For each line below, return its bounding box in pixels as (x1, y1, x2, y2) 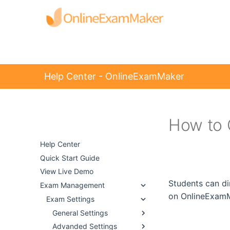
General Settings (52, 208, 108, 217)
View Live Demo (40, 167, 93, 176)
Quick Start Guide (40, 153, 100, 162)
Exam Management (40, 181, 105, 189)
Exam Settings (46, 194, 94, 203)
